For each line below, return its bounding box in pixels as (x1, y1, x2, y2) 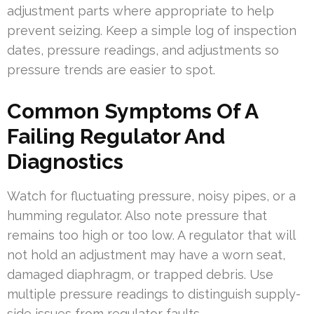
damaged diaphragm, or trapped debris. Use (7, 266, 273, 282)
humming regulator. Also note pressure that (7, 207, 267, 223)
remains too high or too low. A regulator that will (7, 227, 295, 243)
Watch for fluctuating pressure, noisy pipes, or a (7, 188, 296, 203)
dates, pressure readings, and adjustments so (7, 42, 279, 57)
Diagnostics (7, 149, 123, 174)
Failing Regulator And (7, 123, 225, 149)
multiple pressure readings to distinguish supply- (7, 286, 301, 301)
